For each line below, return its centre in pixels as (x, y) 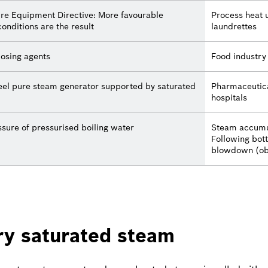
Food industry (239, 56)
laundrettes (234, 26)
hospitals (229, 97)
